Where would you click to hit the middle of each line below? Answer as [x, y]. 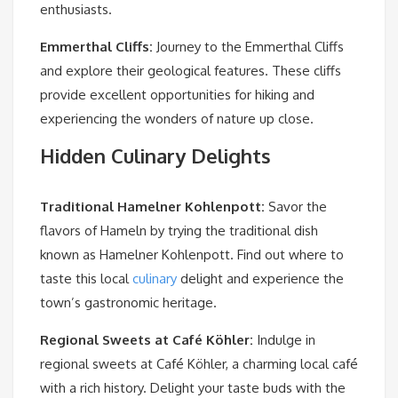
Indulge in [284, 340]
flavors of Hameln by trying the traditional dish [179, 231]
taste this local [86, 279]
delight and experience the [260, 279]
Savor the [296, 207]
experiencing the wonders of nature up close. [177, 119]
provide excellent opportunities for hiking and [177, 95]
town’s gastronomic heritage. [128, 303]
